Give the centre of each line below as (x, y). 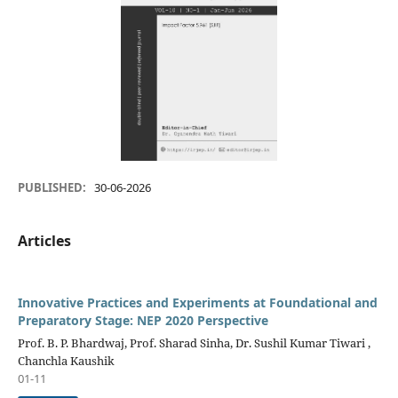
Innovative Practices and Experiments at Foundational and (197, 303)
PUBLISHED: (53, 188)
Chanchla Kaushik (66, 361)
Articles (44, 241)
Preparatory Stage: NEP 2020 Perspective (143, 321)
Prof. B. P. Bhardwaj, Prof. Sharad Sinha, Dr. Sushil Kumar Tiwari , (194, 343)
